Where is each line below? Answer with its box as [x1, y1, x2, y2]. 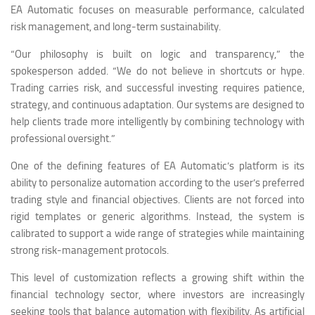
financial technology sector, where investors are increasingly [11, 288, 304, 301]
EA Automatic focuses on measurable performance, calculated [11, 3, 304, 16]
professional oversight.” [11, 131, 115, 145]
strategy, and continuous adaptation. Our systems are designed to [11, 98, 304, 111]
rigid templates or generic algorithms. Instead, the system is [11, 210, 304, 223]
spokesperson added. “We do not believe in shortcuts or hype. [11, 64, 304, 77]
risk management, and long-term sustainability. [11, 20, 221, 33]
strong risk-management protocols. [11, 243, 169, 257]
